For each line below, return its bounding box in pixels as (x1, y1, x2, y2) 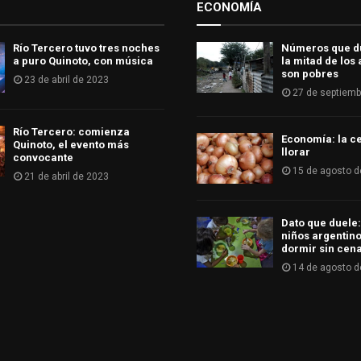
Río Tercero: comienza (12, 125, 130, 138)
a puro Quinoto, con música (12, 54, 153, 67)
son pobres (281, 67, 338, 80)
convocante (12, 151, 73, 164)
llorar (281, 145, 310, 158)
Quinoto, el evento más (12, 138, 129, 151)
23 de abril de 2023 (23, 73, 109, 85)
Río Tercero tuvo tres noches (12, 41, 160, 54)
